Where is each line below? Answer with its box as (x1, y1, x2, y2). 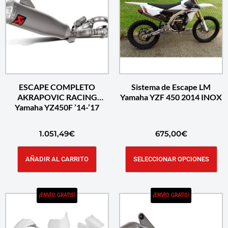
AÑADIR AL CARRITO (25, 155, 89, 163)
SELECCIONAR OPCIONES (133, 155, 209, 163)
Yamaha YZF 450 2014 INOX (120, 92, 222, 102)
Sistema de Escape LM (131, 81, 211, 92)
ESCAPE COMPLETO (19, 81, 95, 92)
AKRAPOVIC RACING (17, 92, 97, 102)
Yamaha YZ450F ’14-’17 (15, 102, 99, 112)
